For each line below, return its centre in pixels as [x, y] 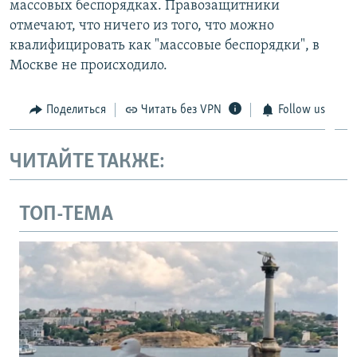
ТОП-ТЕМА [66, 214]
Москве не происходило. [88, 65]
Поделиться [76, 110]
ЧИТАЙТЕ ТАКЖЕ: [87, 163]
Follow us [301, 110]
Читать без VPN [181, 110]
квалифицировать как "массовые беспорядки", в [165, 45]
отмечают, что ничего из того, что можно [142, 25]
